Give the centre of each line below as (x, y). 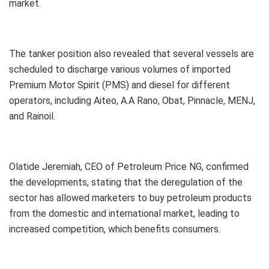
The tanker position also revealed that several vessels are (131, 54)
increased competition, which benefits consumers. (115, 229)
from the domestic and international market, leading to (124, 214)
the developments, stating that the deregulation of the (126, 183)
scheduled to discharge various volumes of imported (120, 70)
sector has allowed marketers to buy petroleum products (130, 198)
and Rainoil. (32, 116)
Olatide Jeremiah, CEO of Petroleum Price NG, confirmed (129, 167)
